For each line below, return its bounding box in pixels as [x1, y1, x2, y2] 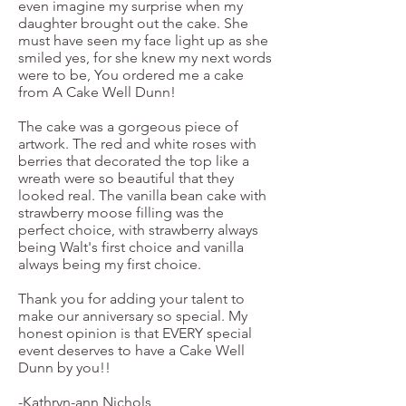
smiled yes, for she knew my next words [18, 49, 272, 66]
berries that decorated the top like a [18, 152, 249, 169]
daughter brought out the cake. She [18, 14, 248, 32]
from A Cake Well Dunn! [18, 83, 176, 101]
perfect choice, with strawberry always [18, 221, 258, 238]
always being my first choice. [18, 256, 201, 273]
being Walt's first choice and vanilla [18, 238, 244, 256]
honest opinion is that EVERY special [18, 324, 252, 342]
